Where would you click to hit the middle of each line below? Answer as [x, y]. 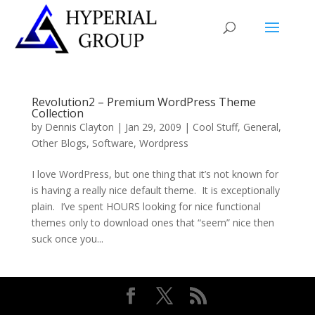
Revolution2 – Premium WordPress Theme [143, 102]
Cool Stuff [215, 127]
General [261, 127]
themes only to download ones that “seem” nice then [153, 223]
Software [112, 143]
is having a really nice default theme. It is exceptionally [155, 190]
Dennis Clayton [79, 127]
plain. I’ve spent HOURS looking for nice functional [146, 206]
